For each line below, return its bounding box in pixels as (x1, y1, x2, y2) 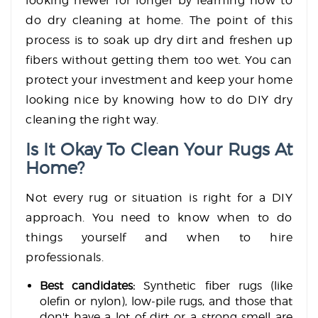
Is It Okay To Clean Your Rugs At (26, 139, 292, 160)
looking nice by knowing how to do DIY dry (26, 93, 292, 107)
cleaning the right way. (26, 113, 159, 127)
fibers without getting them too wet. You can (26, 53, 292, 67)
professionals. (26, 251, 104, 265)
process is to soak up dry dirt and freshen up (26, 33, 292, 48)
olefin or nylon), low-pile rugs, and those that (40, 295, 292, 309)
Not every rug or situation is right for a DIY (26, 191, 292, 205)
